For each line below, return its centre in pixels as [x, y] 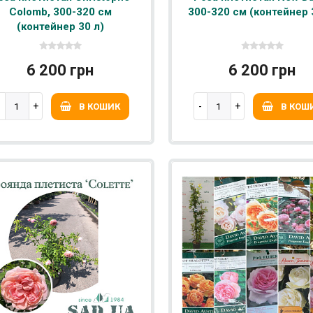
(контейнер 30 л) [60, 27]
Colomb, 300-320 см [60, 12]
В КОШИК [99, 107]
